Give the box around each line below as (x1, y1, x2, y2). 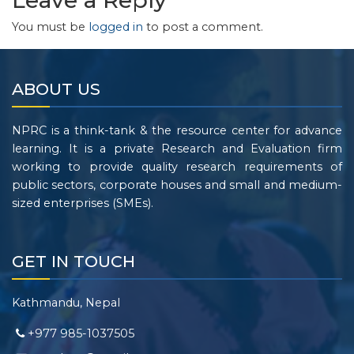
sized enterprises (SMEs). (12, 196, 153, 210)
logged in (88, 20, 143, 34)
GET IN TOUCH (12, 251, 135, 271)
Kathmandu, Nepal (12, 296, 120, 310)
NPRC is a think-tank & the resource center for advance (12, 123, 342, 137)
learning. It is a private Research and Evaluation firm (12, 141, 342, 156)
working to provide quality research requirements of (12, 160, 342, 174)
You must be (12, 20, 88, 34)
